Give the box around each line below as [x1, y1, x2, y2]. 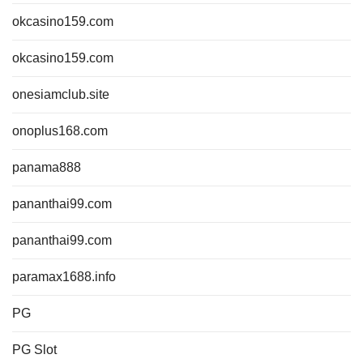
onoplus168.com [12, 124, 108, 138]
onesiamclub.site [12, 88, 109, 101]
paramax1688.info [12, 270, 116, 284]
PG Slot [12, 343, 57, 357]
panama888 [12, 160, 81, 174]
